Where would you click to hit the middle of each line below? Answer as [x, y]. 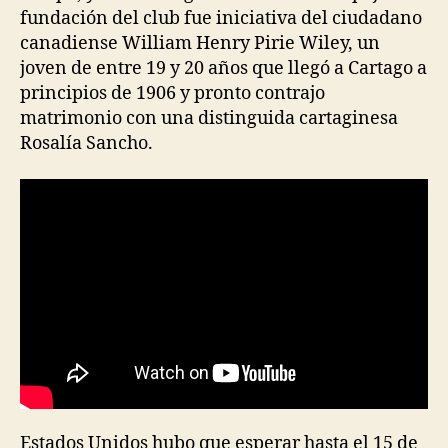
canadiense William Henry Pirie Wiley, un [200, 43]
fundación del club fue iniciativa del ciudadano [221, 18]
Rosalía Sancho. [86, 143]
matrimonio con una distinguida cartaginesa [209, 118]
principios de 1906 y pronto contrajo [172, 93]
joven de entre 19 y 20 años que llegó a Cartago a [223, 68]
